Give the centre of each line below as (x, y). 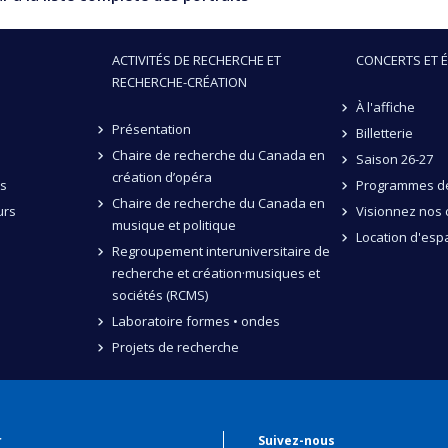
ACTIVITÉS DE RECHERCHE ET (196, 59)
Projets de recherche (175, 346)
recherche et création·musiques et (216, 272)
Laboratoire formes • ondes (195, 320)
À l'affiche (385, 106)
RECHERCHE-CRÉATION (179, 81)
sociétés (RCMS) (160, 294)
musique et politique (174, 224)
